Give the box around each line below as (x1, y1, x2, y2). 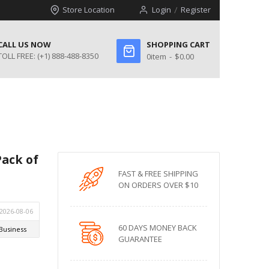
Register (180, 4, 211, 15)
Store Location (62, 4, 115, 15)
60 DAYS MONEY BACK (118, 222, 197, 233)
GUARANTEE (118, 234, 162, 244)
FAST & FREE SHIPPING (118, 168, 198, 179)
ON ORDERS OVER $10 (118, 180, 198, 190)
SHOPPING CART (147, 39, 211, 50)
